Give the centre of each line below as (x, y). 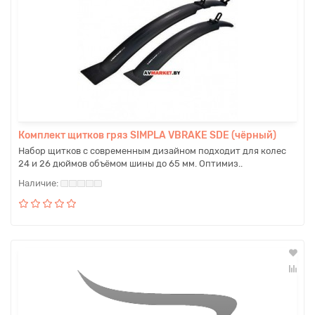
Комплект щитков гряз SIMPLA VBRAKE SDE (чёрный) (147, 135)
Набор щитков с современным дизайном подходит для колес (152, 151)
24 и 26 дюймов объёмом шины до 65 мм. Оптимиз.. (130, 163)
